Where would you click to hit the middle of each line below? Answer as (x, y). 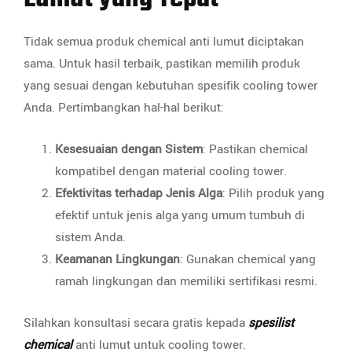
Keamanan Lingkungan (117, 259)
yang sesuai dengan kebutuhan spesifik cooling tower (170, 85)
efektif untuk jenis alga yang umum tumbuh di (180, 215)
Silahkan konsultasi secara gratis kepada (136, 323)
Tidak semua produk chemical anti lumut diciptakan (164, 41)
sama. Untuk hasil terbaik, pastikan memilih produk (162, 63)
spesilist (271, 323)
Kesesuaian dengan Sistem (129, 149)
